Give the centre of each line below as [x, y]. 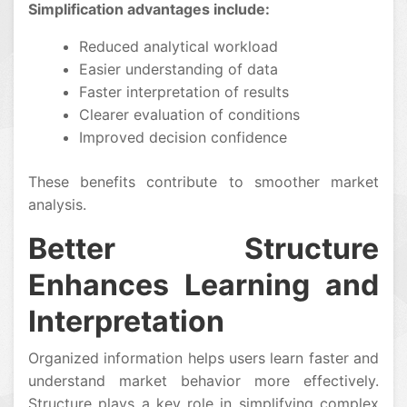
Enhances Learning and [203, 285]
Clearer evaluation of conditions [189, 115]
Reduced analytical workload [179, 47]
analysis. [57, 205]
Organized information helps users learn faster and [203, 358]
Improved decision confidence [183, 138]
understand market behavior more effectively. [203, 381]
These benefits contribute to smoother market [203, 182]
